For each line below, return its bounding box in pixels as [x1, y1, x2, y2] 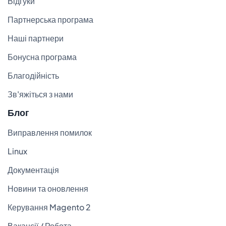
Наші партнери [8, 32, 64, 43]
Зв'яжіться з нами [8, 88, 73, 99]
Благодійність [8, 70, 59, 81]
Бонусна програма [8, 51, 77, 62]
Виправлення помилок [8, 127, 92, 138]
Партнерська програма [8, 14, 93, 25]
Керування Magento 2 [8, 201, 91, 212]
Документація [8, 164, 59, 175]
